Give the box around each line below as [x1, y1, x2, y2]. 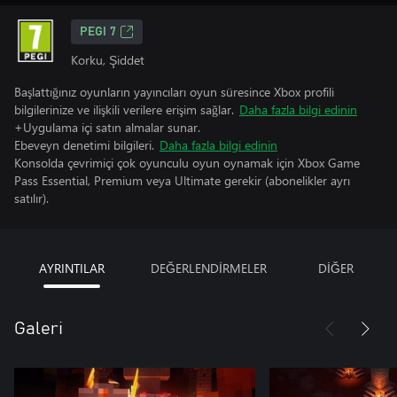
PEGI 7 [80, 26, 116, 38]
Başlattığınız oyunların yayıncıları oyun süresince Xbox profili [14, 83, 334, 100]
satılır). [14, 190, 49, 206]
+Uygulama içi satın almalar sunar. [14, 119, 200, 136]
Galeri [14, 320, 63, 338]
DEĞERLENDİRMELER [150, 260, 267, 276]
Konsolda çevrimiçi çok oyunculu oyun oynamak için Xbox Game [14, 154, 360, 171]
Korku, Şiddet [71, 51, 144, 68]
